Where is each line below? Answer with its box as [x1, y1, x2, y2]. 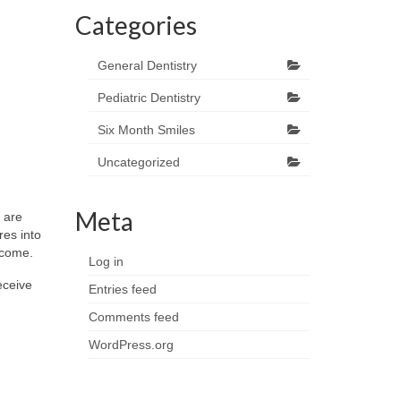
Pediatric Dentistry [97, 90, 200, 105]
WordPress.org [88, 337, 174, 352]
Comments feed [88, 310, 179, 324]
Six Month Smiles [97, 123, 195, 137]
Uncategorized [97, 155, 180, 169]
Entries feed [88, 282, 157, 296]
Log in [88, 254, 124, 269]
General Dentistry [97, 58, 197, 73]
